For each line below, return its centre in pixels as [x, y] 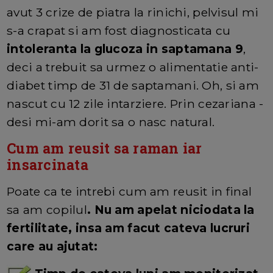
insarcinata [48, 165]
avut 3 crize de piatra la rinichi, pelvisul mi [133, 12]
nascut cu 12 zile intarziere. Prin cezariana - [135, 104]
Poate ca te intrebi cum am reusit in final [129, 192]
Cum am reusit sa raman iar [105, 148]
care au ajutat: [52, 246]
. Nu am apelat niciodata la [171, 210]
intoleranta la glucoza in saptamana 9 [125, 49]
